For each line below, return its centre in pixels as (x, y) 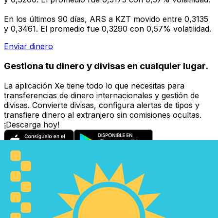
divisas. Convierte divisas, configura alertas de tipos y (102, 105)
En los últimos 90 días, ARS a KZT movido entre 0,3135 (106, 19)
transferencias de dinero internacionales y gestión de (101, 95)
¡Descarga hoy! (32, 124)
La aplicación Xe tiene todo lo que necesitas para (94, 85)
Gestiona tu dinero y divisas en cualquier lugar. (106, 66)
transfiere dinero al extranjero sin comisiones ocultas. (103, 115)
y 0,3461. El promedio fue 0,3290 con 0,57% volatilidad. (108, 29)
